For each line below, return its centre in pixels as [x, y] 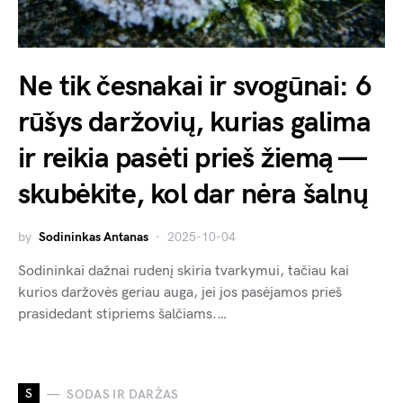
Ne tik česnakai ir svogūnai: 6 [195, 87]
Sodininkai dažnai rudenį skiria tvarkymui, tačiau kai [184, 272]
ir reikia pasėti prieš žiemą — [192, 159]
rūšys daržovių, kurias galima [194, 123]
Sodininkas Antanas [94, 237]
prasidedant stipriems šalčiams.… [122, 315]
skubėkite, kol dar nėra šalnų [193, 195]
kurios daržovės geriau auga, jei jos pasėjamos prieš [180, 293]
